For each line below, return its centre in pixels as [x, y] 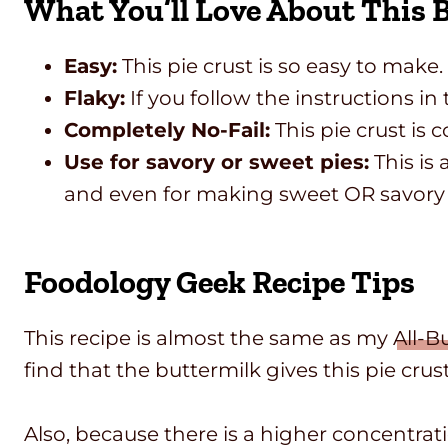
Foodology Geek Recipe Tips [219, 282]
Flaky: [94, 98]
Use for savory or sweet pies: [216, 162]
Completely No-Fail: [167, 130]
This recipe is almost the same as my [208, 338]
